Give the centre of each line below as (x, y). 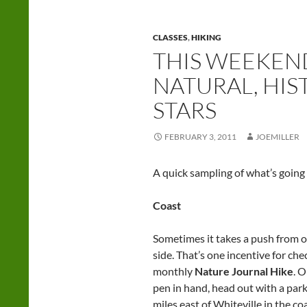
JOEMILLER (278, 137)
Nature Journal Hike (244, 271)
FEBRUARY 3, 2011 (200, 137)
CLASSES (170, 38)
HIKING (206, 38)
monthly (174, 271)
